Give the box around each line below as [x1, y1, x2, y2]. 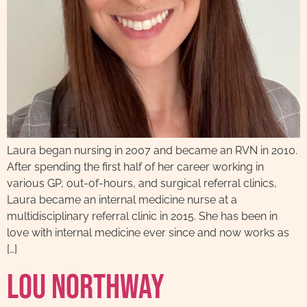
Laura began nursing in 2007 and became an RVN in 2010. [7, 144, 297, 157]
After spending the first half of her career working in [7, 160, 264, 173]
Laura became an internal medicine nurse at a [7, 193, 237, 206]
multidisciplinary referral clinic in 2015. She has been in [7, 210, 278, 223]
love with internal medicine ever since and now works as [7, 226, 289, 239]
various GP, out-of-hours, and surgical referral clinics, [7, 177, 277, 190]
